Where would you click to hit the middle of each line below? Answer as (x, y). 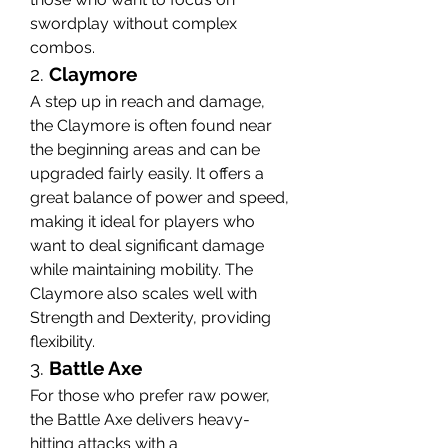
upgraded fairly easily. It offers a (147, 173)
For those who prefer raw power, (150, 395)
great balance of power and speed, (159, 197)
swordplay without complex (133, 23)
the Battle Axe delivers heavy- (140, 419)
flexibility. (62, 341)
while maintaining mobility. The (141, 269)
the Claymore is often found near (151, 125)
